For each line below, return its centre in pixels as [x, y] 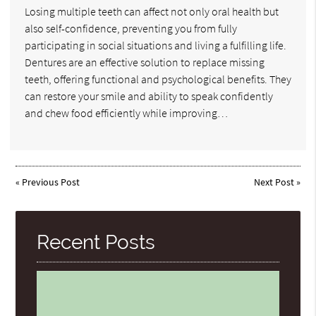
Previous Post [51, 182]
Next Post [274, 182]
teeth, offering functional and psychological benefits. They [158, 79]
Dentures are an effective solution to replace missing [145, 62]
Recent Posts [96, 242]
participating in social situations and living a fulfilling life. [156, 45]
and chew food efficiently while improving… [126, 113]
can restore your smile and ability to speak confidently [149, 96]
